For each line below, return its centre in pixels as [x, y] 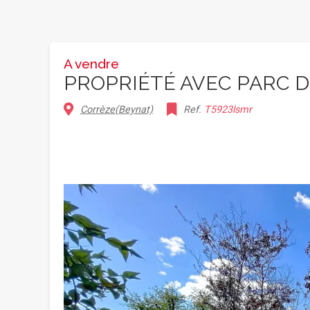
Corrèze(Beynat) [117, 110]
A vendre [91, 64]
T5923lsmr [228, 110]
